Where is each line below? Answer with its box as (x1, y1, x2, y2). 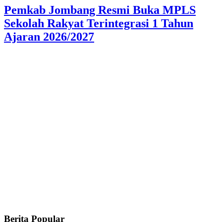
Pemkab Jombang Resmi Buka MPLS (4, 3, 196, 17)
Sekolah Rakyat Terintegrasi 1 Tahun (4, 17, 193, 30)
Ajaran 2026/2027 (4, 30, 94, 44)
